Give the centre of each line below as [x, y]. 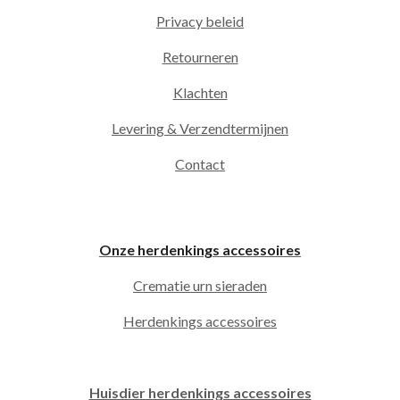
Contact [200, 164]
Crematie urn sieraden [200, 285]
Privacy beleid [200, 21]
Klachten [200, 92]
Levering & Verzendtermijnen [200, 128]
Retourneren [200, 57]
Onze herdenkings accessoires [200, 250]
